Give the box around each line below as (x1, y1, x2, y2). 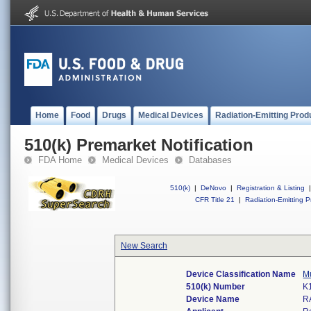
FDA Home (38, 155, 82, 165)
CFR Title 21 (195, 196, 235, 203)
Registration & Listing (237, 184, 305, 192)
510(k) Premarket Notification (24, 135, 253, 154)
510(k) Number (186, 282, 246, 292)
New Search (121, 241, 167, 251)
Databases (189, 155, 232, 165)
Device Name (186, 294, 240, 304)
